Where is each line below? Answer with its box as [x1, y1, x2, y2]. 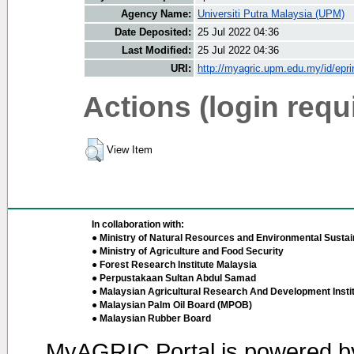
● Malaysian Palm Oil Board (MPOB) [92, 299, 252, 311]
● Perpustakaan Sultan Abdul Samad [92, 273, 256, 284]
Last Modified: [122, 44, 191, 57]
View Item [107, 144, 153, 156]
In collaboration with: [92, 219, 184, 230]
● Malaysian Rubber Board [92, 313, 211, 324]
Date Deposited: [115, 26, 191, 39]
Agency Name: [121, 8, 191, 21]
